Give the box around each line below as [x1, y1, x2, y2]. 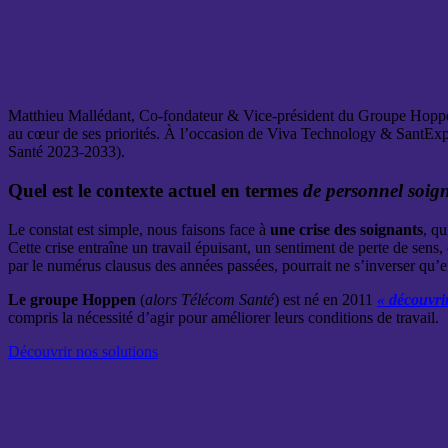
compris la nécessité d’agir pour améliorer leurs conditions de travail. [8, 308, 439, 326]
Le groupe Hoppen [8, 290, 136, 308]
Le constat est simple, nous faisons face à [8, 220, 270, 238]
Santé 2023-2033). [8, 143, 125, 161]
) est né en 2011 [274, 290, 373, 308]
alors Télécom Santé [145, 290, 274, 308]
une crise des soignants [270, 220, 423, 238]
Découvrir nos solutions [8, 342, 158, 360]
